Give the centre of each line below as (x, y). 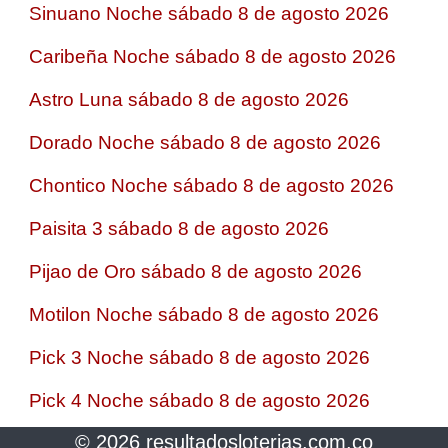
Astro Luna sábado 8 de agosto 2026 (189, 99)
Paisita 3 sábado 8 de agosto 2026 (179, 228)
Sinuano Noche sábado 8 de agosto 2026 (209, 13)
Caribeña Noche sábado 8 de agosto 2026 (212, 56)
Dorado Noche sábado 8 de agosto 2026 (205, 142)
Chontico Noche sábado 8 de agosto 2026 (211, 185)
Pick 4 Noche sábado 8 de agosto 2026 (199, 400)
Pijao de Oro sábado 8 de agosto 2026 (195, 271)
